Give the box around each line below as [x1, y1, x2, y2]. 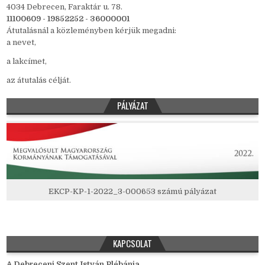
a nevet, [7, 38, 37, 47]
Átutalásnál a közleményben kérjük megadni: [7, 26, 177, 35]
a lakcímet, [7, 57, 47, 66]
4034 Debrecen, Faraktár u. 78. [7, 2, 123, 12]
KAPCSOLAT [113, 236, 152, 250]
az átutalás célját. [7, 76, 72, 85]
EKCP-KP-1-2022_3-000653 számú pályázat [49, 186, 216, 196]
